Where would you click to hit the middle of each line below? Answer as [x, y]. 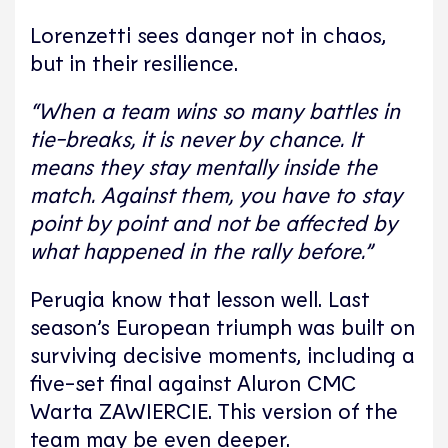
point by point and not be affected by [213, 221]
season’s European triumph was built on [222, 325]
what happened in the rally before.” [201, 249]
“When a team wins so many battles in [215, 109]
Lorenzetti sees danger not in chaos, [208, 33]
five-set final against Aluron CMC [193, 381]
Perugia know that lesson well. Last [199, 297]
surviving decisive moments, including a [222, 353]
